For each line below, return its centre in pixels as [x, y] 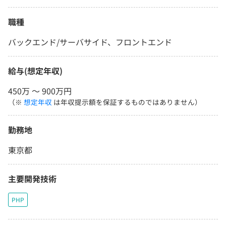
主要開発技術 [32, 179]
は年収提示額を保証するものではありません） [127, 102]
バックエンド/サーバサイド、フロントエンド [90, 42]
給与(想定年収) [35, 71]
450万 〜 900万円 [40, 91]
